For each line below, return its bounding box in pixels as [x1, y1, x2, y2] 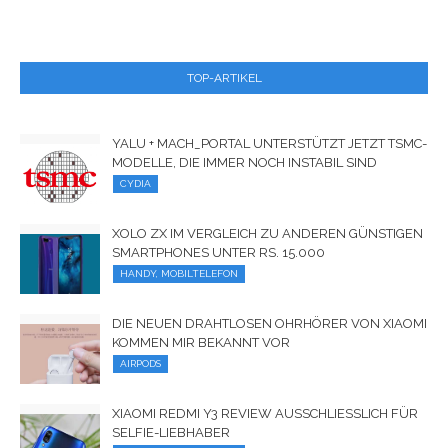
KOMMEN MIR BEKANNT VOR [112, 334, 290, 350]
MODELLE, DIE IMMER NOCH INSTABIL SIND [112, 154, 377, 170]
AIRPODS [120, 357, 161, 369]
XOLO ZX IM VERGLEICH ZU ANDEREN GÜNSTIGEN [112, 225, 423, 241]
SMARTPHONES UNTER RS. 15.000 [112, 244, 325, 260]
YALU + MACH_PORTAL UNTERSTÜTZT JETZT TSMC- [112, 135, 427, 151]
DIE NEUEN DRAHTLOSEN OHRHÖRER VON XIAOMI [112, 315, 427, 331]
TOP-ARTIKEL [186, 70, 262, 85]
